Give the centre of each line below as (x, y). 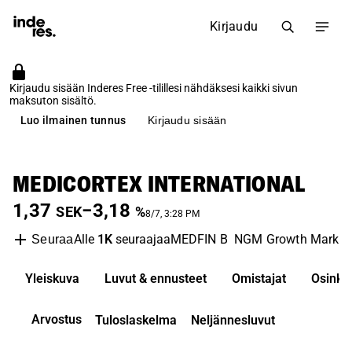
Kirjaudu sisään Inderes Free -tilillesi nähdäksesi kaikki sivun (154, 88)
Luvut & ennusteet (156, 279)
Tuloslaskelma (136, 320)
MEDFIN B (199, 239)
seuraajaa (141, 239)
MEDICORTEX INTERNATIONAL (159, 183)
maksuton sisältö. (53, 101)
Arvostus (57, 319)
